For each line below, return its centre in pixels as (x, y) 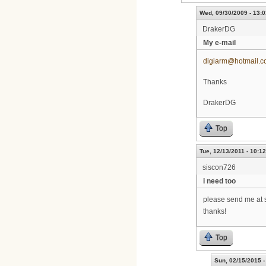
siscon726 (219, 168)
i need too (219, 181)
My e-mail (219, 43)
